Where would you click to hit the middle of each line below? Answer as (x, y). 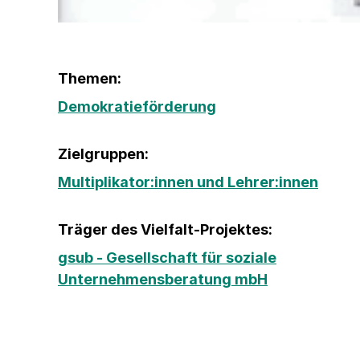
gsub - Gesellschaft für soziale (167, 257)
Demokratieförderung (137, 106)
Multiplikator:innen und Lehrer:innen (188, 182)
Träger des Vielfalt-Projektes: (165, 229)
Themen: (90, 78)
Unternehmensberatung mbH (163, 279)
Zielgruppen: (103, 153)
